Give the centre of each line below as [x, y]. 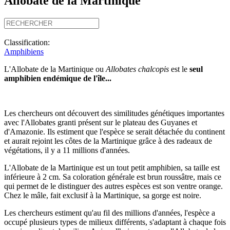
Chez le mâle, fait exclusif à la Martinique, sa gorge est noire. [103, 195]
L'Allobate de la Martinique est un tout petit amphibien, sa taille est [112, 167]
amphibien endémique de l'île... [58, 78]
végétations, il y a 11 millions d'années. [68, 150]
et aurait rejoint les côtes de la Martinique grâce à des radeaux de [108, 141]
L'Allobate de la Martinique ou [55, 69]
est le [178, 69]
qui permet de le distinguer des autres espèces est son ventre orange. [113, 186]
